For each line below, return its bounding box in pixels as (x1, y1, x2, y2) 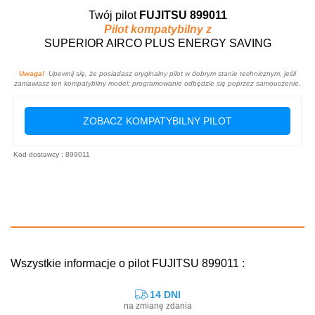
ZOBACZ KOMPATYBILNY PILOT (83, 115, 232, 127)
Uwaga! (19, 69, 44, 77)
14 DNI (149, 288, 181, 300)
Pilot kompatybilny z (103, 22, 212, 35)
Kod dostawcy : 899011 (13, 150, 90, 158)
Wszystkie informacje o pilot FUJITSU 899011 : (11, 257, 245, 269)
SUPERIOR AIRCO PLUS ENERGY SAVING (44, 37, 271, 49)
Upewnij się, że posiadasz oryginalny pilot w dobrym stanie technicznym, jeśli (44, 69, 296, 77)
